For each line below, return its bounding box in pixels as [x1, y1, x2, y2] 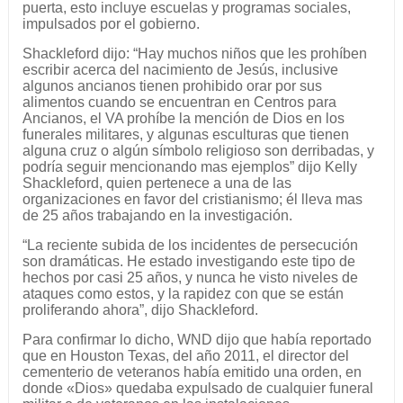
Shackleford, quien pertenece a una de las [22, 175, 291, 191]
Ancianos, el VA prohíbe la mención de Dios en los [22, 110, 345, 126]
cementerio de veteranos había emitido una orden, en [22, 363, 362, 380]
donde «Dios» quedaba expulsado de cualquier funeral [22, 380, 373, 396]
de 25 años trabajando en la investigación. [22, 207, 292, 223]
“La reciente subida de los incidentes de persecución [22, 237, 358, 253]
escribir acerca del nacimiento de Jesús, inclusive [22, 61, 338, 77]
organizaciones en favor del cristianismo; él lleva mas [22, 191, 363, 207]
